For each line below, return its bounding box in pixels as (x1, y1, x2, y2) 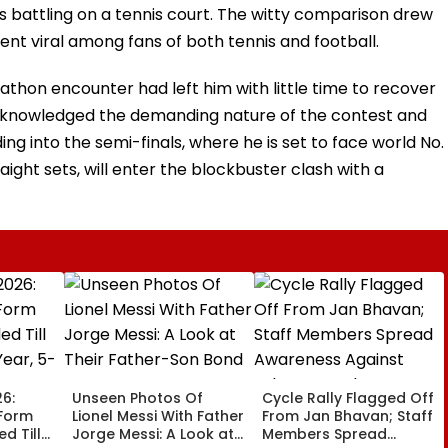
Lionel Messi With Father (72, 405, 244, 426)
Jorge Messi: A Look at (72, 423, 234, 444)
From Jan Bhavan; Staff (262, 405, 433, 426)
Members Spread (262, 423, 387, 444)
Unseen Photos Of (72, 387, 203, 408)
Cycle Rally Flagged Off (262, 387, 434, 408)
